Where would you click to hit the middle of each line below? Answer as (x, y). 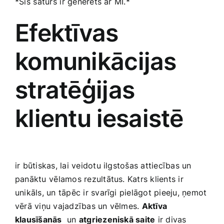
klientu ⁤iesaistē (99, 118)
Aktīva (154, 206)
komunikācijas (96, 61)
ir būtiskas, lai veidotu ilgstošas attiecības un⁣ (103, 165)
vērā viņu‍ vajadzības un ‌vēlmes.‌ (78, 206)
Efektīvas (67, 33)
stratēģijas (75, 90)
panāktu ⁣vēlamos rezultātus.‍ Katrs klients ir (99, 179)
